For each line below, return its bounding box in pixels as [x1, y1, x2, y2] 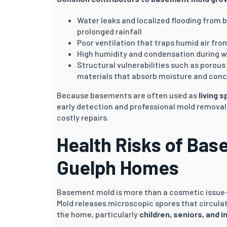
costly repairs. [57, 112, 109, 122]
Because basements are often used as [57, 90, 199, 100]
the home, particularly [57, 209, 139, 219]
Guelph [57, 155, 116, 179]
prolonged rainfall [77, 26, 142, 36]
